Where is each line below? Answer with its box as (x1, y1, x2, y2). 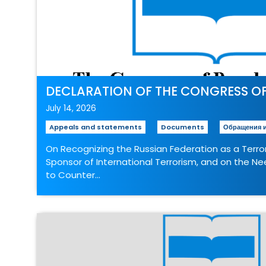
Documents (161, 122, 205, 132)
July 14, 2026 (46, 103, 97, 114)
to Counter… (46, 169, 101, 181)
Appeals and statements (49, 122, 142, 132)
